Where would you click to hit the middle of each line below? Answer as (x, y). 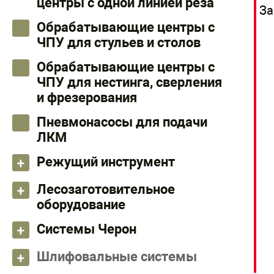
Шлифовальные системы (117, 257)
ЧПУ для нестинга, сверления (129, 82)
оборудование (81, 205)
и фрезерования (87, 98)
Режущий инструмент (106, 162)
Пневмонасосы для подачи (122, 122)
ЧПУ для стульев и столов (119, 43)
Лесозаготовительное (106, 189)
